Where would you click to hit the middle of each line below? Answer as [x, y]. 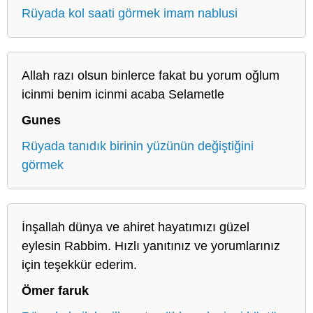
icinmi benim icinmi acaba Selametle [123, 94]
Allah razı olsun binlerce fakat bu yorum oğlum [151, 75]
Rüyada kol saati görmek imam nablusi [130, 13]
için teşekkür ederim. [79, 264]
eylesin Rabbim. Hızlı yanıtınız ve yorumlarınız [151, 246]
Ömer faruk [55, 290]
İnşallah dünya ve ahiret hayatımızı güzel [136, 227]
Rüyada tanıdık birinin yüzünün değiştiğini [138, 146]
